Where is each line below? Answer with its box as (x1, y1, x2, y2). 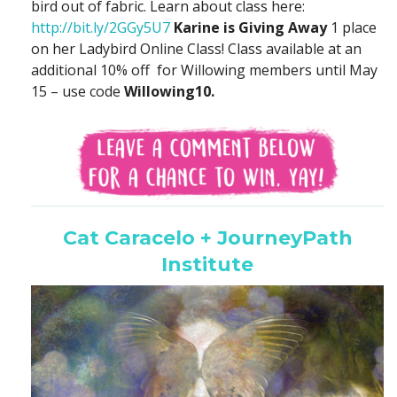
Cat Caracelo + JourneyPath (62, 226, 353, 251)
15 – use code (31, 81, 124, 101)
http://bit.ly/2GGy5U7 (31, 17, 170, 37)
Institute (161, 253, 253, 277)
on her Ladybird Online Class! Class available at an (31, 38, 362, 58)
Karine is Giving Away (174, 17, 331, 37)
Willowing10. (124, 81, 218, 101)
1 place (331, 17, 377, 37)
